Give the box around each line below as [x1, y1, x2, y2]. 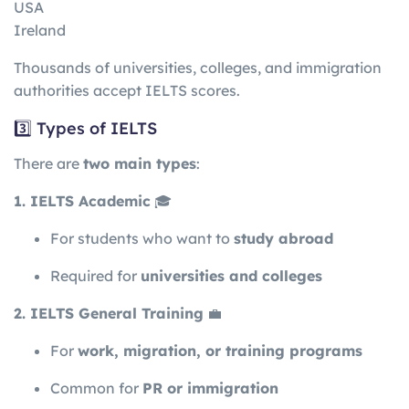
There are [14, 154, 83, 173]
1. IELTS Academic [14, 192, 151, 211]
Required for [50, 267, 141, 286]
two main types [83, 154, 196, 173]
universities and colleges [141, 267, 322, 286]
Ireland [14, 21, 66, 40]
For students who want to [50, 229, 234, 248]
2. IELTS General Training [14, 304, 204, 323]
